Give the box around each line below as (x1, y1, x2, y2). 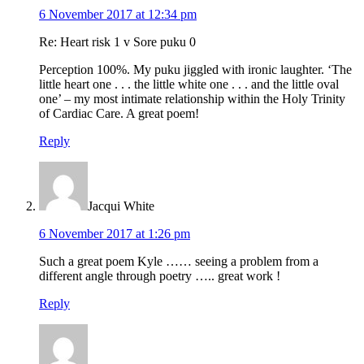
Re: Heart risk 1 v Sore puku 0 (39, 35, 196, 50)
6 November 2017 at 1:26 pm (39, 227, 190, 241)
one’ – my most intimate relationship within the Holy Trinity (39, 92, 345, 106)
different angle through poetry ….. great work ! (39, 269, 280, 284)
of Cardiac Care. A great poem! (39, 106, 199, 121)
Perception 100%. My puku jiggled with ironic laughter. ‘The (39, 63, 352, 77)
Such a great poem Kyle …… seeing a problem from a (39, 254, 318, 269)
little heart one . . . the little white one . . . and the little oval (39, 77, 339, 92)
